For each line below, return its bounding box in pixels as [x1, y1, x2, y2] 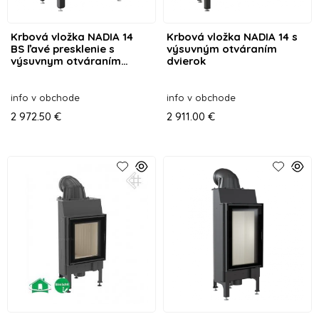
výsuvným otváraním [166, 41, 277, 56]
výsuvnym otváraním [11, 53, 121, 68]
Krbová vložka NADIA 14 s [166, 29, 298, 43]
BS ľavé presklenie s [11, 41, 115, 56]
